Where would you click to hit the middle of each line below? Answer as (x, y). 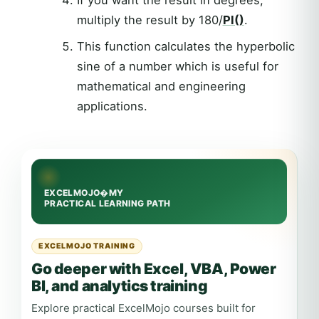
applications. (112, 106)
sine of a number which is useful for (177, 67)
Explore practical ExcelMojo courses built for (143, 308)
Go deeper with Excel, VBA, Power (154, 269)
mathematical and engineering (161, 87)
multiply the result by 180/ (150, 20)
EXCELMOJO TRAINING (87, 246)
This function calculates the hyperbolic (185, 47)
